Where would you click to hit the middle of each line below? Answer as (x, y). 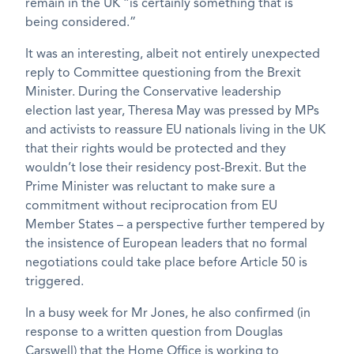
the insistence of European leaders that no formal (166, 245)
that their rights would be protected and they (156, 150)
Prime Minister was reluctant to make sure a (150, 188)
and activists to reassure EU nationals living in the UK (175, 131)
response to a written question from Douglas (154, 333)
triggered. (55, 282)
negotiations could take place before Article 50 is (166, 264)
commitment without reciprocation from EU (151, 207)
